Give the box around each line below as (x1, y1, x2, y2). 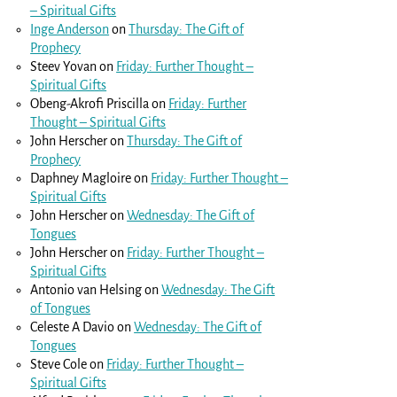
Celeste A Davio (30, 319, 115, 334)
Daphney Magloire (30, 170, 132, 185)
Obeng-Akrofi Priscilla (30, 96, 150, 111)
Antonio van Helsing (30, 282, 143, 297)
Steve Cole (30, 356, 88, 371)
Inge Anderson (30, 21, 110, 36)
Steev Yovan (30, 58, 97, 74)
